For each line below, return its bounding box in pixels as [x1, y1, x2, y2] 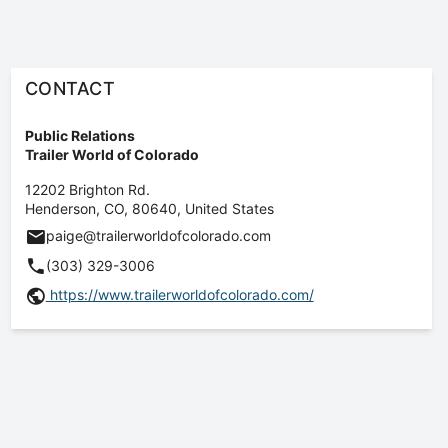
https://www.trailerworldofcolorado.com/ [45, 286, 314, 304]
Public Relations [24, 127, 135, 144]
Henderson [24, 200, 96, 217]
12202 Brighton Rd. [24, 181, 150, 198]
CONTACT [24, 78, 116, 99]
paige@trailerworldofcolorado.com [45, 227, 271, 244]
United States [184, 200, 274, 217]
